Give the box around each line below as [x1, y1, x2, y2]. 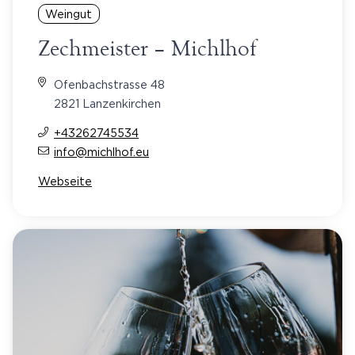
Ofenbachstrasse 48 [54, 78, 165, 90]
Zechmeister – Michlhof [38, 34, 257, 62]
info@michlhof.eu [54, 145, 149, 158]
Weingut [45, 7, 93, 20]
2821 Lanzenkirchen [54, 97, 161, 109]
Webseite [38, 174, 92, 187]
